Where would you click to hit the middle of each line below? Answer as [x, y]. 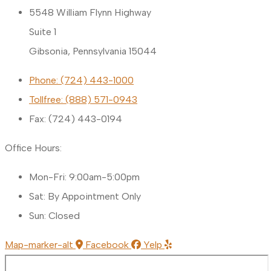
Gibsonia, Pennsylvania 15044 [93, 51]
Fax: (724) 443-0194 [76, 119]
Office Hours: [33, 148]
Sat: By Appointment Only [85, 197]
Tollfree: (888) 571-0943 [83, 100]
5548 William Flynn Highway [90, 13]
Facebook [107, 245]
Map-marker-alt [39, 245]
